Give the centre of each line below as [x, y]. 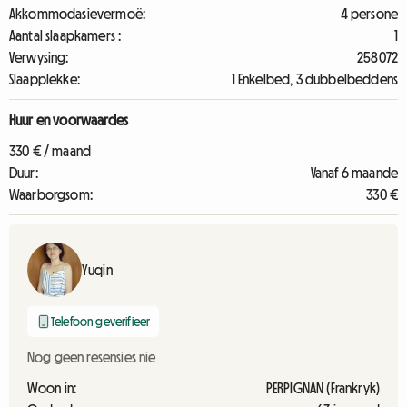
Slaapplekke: [45, 79]
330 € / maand [50, 151]
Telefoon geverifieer [101, 322]
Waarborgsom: [51, 194]
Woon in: [52, 388]
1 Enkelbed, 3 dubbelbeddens [314, 79]
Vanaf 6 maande [354, 173]
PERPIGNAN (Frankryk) [323, 388]
